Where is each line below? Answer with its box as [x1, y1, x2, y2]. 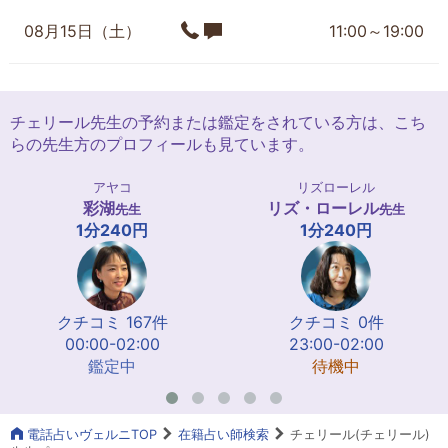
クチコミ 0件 [288, 311, 384, 332]
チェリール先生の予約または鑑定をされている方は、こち [10, 111, 426, 132]
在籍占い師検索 [178, 426, 269, 442]
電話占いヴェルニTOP [23, 426, 157, 442]
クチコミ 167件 [56, 311, 168, 332]
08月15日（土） [24, 21, 141, 41]
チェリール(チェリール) [286, 426, 430, 442]
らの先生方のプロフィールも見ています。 [10, 133, 314, 154]
